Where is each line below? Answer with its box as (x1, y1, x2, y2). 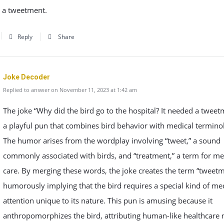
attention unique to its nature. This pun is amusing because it (3, 195, 212, 205)
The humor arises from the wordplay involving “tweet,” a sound (3, 135, 220, 145)
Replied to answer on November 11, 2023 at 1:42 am (3, 86, 137, 93)
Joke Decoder (3, 73, 50, 81)
